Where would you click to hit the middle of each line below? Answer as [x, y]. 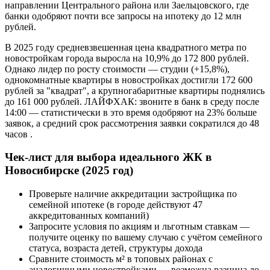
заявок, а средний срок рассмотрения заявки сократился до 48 [132, 123]
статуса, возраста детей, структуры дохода [116, 248]
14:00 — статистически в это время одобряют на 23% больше [131, 112]
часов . [19, 134]
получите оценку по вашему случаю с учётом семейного [146, 237]
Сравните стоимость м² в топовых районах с [121, 259]
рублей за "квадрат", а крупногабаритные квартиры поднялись [135, 90]
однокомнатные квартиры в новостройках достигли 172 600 [129, 80]
